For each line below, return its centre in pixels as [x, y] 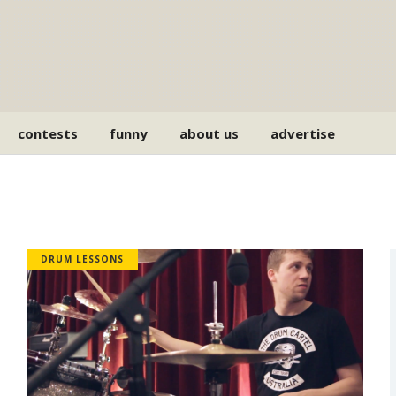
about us [209, 133]
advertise [303, 133]
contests [48, 133]
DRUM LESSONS [82, 259]
